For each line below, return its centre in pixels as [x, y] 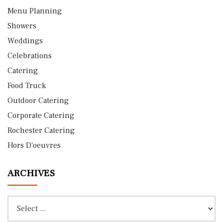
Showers [22, 26]
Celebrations [30, 56]
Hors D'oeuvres [34, 146]
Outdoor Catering [38, 101]
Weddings [25, 41]
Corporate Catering [41, 116]
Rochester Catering [41, 131]
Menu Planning [35, 11]
